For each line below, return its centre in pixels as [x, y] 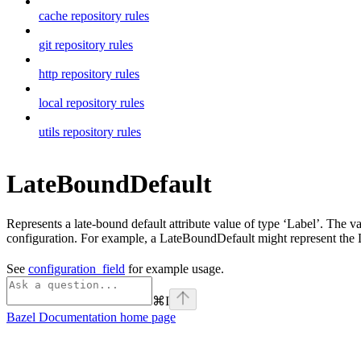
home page [146, 317]
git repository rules [86, 44]
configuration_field [77, 268]
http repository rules [89, 73]
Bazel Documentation [62, 317]
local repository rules [91, 102]
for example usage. [174, 268]
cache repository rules [94, 15]
